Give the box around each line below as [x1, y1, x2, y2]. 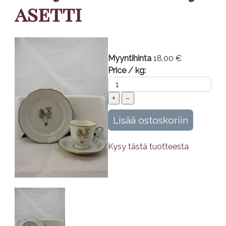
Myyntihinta [108, 53, 154, 63]
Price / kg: [108, 66, 146, 75]
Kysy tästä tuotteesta [108, 142, 189, 151]
